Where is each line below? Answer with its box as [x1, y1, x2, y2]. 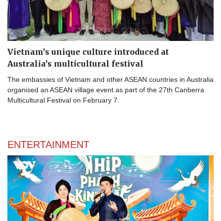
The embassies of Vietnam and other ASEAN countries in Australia [7, 75, 214, 83]
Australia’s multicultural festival [7, 58, 144, 69]
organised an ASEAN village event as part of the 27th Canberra [7, 85, 204, 94]
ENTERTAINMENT [7, 139, 89, 150]
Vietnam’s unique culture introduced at [7, 46, 169, 57]
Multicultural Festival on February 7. [7, 96, 119, 104]
